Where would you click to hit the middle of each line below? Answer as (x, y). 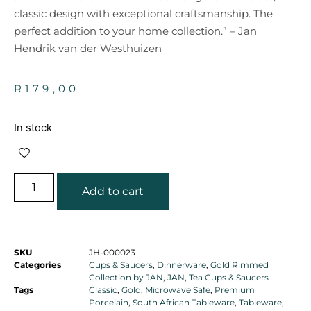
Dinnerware (182, 264)
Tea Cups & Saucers (229, 277)
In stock (33, 128)
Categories (37, 264)
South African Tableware (184, 302)
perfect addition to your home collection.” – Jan (135, 31)
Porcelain (109, 302)
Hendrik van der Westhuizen (88, 49)
